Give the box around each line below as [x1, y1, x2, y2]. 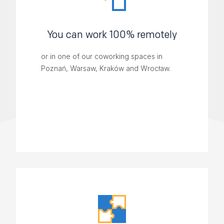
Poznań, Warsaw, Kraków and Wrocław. [41, 64, 170, 73]
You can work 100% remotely [47, 28, 177, 41]
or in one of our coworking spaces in [41, 52, 162, 61]
